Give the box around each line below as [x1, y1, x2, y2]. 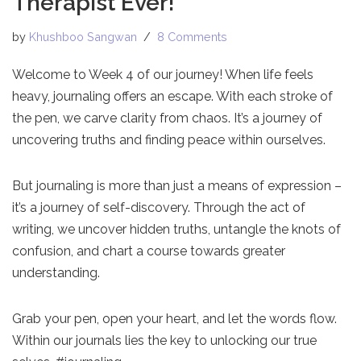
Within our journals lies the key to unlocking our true [12, 333, 317, 349]
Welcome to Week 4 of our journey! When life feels [12, 67, 313, 83]
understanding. [12, 265, 100, 281]
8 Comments [157, 30, 227, 44]
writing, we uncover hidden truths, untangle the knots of [12, 222, 341, 238]
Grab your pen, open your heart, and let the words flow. [12, 311, 337, 327]
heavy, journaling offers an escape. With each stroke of [12, 89, 333, 105]
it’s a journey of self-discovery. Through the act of [12, 200, 305, 216]
